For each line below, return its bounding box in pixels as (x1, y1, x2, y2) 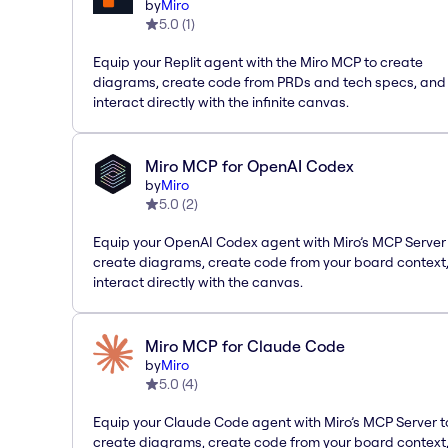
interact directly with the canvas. (93, 272, 303, 291)
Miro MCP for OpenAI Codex (145, 155, 354, 176)
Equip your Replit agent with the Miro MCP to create (93, 52, 423, 71)
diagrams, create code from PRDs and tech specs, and (93, 72, 446, 91)
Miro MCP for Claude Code (145, 335, 345, 356)
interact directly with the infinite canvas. (93, 92, 349, 111)
